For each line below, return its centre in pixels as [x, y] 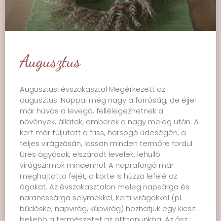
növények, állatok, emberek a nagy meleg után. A [109, 122]
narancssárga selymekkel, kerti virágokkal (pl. [101, 198]
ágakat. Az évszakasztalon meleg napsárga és [105, 187]
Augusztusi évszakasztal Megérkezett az [92, 89]
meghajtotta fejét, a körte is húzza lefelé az [98, 176]
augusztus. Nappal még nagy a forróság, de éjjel [108, 100]
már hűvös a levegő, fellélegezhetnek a [92, 111]
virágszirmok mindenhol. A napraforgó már [97, 165]
